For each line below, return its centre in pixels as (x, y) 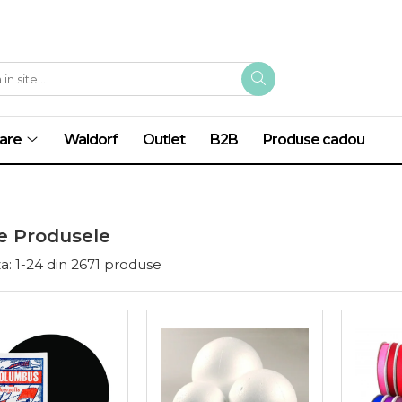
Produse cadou (314, 139)
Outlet (164, 139)
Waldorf (91, 139)
